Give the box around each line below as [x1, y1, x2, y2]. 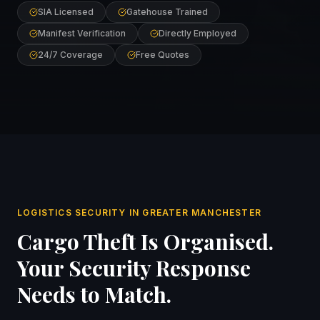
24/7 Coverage [38, 49, 103, 60]
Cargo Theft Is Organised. [17, 227, 274, 256]
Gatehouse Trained [126, 6, 208, 17]
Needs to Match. [17, 280, 171, 309]
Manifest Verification [38, 28, 126, 39]
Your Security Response [17, 254, 251, 282]
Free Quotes [136, 49, 189, 60]
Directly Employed [159, 28, 236, 39]
